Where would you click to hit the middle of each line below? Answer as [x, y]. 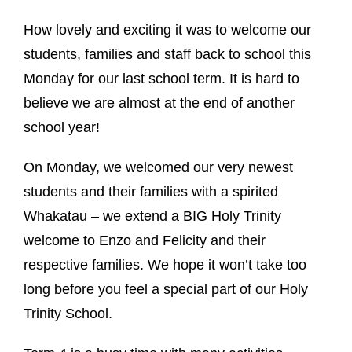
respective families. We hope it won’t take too [165, 264]
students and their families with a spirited [151, 191]
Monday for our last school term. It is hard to [161, 78]
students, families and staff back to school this [167, 54]
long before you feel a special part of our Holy [166, 289]
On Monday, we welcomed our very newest [158, 167]
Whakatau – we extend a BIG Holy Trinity [152, 216]
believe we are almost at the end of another [159, 103]
